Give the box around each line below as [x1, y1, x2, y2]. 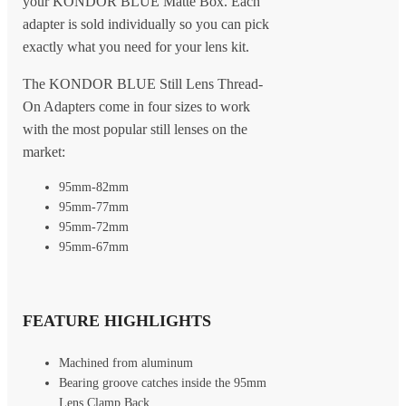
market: [22, 143, 65, 159]
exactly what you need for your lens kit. [22, 38, 249, 54]
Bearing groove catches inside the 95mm [58, 376, 266, 391]
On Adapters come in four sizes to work [22, 98, 250, 114]
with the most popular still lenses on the [22, 121, 247, 137]
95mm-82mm [58, 179, 129, 194]
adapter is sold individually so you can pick [22, 15, 269, 32]
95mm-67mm [58, 239, 129, 254]
